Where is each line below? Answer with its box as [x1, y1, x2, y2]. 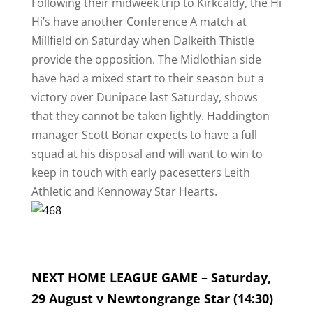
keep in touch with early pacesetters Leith [31, 165, 250, 180]
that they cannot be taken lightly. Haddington [31, 108, 270, 124]
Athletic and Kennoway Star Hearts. [31, 184, 217, 199]
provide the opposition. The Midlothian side [31, 52, 261, 67]
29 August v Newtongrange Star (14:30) [31, 290, 273, 307]
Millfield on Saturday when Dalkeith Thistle [31, 33, 254, 48]
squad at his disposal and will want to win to [31, 146, 263, 161]
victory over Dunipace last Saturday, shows [31, 89, 258, 105]
